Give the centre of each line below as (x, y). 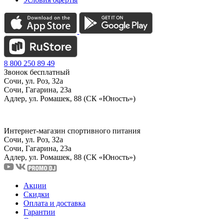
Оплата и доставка (55, 203)
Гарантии (39, 212)
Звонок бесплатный (37, 72)
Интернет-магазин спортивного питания (72, 131)
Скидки (36, 194)
